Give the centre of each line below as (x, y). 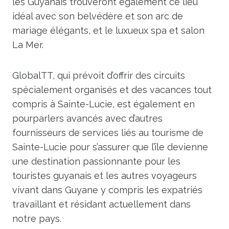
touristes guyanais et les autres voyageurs (105, 176)
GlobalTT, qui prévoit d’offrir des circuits (99, 75)
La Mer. (28, 45)
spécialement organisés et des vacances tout (112, 90)
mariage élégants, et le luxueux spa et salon (108, 30)
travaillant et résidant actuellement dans (101, 204)
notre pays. (37, 219)
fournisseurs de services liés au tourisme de (108, 133)
